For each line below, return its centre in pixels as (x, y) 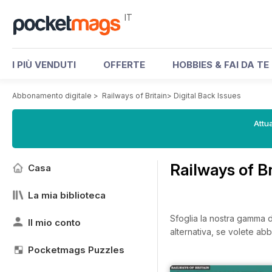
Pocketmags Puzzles (76, 250)
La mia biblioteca (67, 195)
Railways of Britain (134, 96)
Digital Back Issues (207, 96)
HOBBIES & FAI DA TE (221, 65)
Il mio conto (54, 223)
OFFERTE (124, 65)
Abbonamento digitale (52, 96)
